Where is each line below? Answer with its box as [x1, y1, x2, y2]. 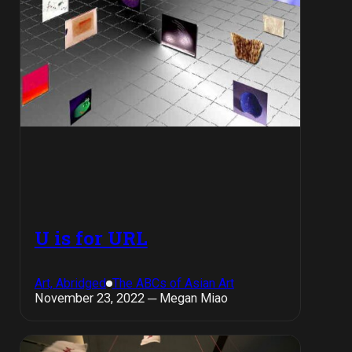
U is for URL [34, 225, 148, 251]
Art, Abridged [34, 276, 106, 291]
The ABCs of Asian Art [112, 276, 234, 291]
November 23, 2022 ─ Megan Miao [34, 291, 228, 306]
